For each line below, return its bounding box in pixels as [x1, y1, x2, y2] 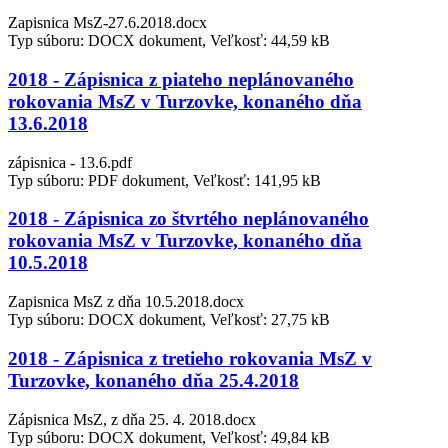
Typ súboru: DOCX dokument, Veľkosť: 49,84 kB [8, 428, 330, 446]
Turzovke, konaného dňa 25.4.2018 [8, 369, 299, 391]
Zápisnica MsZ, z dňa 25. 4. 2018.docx [8, 410, 256, 428]
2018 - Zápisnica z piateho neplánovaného [8, 68, 354, 90]
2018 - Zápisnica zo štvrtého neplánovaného [8, 208, 369, 230]
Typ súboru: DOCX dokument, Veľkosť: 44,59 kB [8, 32, 330, 50]
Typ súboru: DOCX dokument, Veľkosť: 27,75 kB [8, 311, 330, 329]
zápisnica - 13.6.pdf [8, 153, 132, 171]
